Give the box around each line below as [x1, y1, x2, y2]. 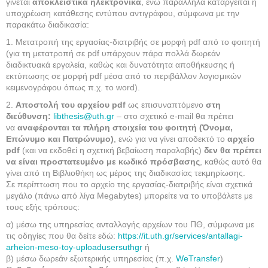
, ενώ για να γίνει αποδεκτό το [114, 134, 227, 144]
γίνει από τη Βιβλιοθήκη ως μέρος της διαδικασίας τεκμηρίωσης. [6, 168, 245, 178]
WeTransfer [176, 254, 220, 263]
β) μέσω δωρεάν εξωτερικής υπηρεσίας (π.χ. [6, 254, 176, 263]
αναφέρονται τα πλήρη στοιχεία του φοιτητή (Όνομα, [17, 123, 233, 132]
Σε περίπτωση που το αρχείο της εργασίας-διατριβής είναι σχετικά [6, 179, 252, 189]
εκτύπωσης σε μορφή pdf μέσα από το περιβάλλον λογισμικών [6, 71, 241, 81]
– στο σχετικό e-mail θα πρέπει [114, 111, 233, 121]
